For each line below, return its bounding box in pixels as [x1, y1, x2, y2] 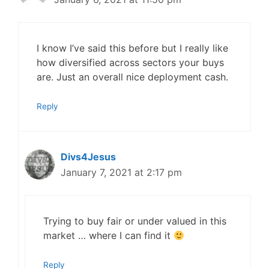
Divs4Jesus [61, 151, 116, 163]
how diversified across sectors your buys [37, 56, 224, 68]
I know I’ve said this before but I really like [37, 42, 228, 54]
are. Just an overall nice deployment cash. [37, 71, 228, 83]
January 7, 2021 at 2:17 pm [61, 166, 182, 178]
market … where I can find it [43, 229, 174, 241]
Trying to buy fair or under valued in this [43, 215, 226, 227]
